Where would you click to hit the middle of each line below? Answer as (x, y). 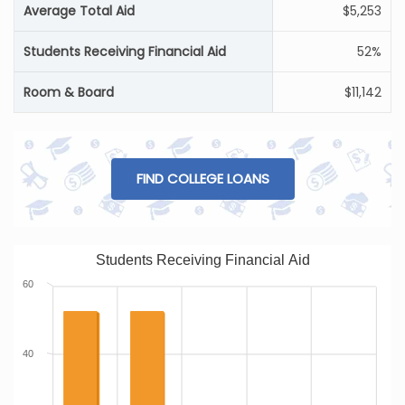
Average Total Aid (79, 11)
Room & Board (69, 92)
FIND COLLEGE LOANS (202, 179)
